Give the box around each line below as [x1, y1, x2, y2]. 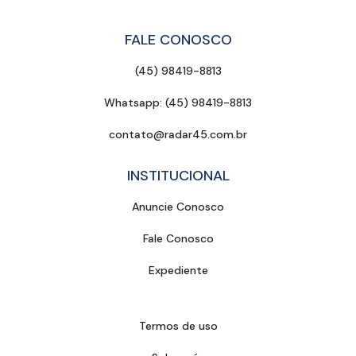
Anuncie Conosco [132, 199, 224, 215]
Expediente [148, 263, 208, 278]
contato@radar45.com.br [109, 127, 247, 142]
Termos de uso [138, 319, 218, 334]
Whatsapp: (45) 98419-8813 [104, 95, 252, 110]
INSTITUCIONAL [126, 166, 230, 186]
